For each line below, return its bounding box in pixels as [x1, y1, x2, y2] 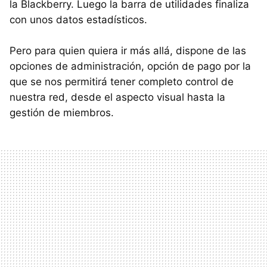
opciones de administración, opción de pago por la [10, 60, 251, 72]
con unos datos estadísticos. [10, 13, 147, 26]
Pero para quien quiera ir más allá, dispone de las [10, 44, 246, 57]
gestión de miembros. [10, 106, 114, 119]
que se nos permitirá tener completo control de [10, 75, 234, 88]
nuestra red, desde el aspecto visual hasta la [10, 91, 225, 103]
